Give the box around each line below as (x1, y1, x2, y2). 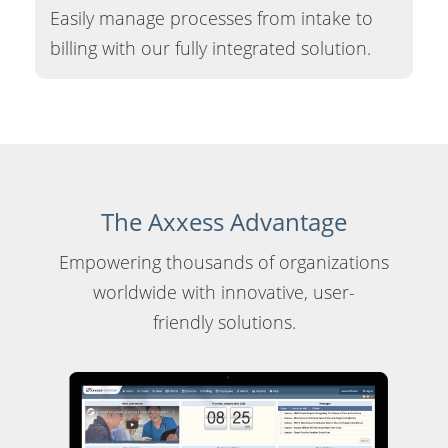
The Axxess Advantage (101, 204, 347, 238)
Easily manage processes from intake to (50, 5, 373, 30)
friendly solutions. (152, 309, 296, 334)
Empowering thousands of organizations (59, 249, 389, 274)
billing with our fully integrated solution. (50, 35, 371, 60)
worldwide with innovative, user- (93, 279, 355, 304)
